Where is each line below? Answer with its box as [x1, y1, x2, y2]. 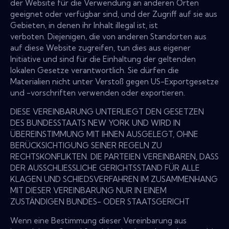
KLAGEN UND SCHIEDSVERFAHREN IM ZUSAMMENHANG [10, 174, 218, 185]
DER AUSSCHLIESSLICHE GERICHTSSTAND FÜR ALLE [10, 163, 200, 173]
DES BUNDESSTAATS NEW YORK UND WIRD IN [10, 118, 180, 128]
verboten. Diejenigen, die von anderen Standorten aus [10, 32, 207, 42]
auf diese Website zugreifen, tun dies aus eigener [10, 43, 191, 53]
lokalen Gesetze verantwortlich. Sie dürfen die [10, 65, 179, 76]
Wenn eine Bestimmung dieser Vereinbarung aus [10, 216, 187, 226]
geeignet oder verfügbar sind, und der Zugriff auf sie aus [10, 9, 217, 19]
